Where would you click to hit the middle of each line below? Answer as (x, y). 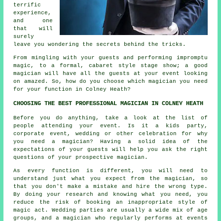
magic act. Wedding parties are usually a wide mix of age (110, 210)
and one (33, 21)
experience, (33, 13)
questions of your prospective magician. (81, 158)
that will (33, 29)
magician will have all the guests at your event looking (110, 74)
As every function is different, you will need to (110, 171)
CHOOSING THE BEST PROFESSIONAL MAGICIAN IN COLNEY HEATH (109, 104)
